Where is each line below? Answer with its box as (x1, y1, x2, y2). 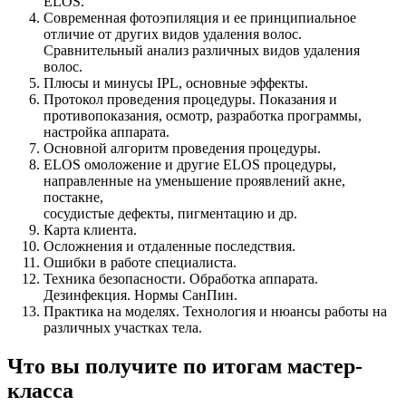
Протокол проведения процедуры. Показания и (43, 92, 337, 108)
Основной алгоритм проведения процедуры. (43, 140, 321, 157)
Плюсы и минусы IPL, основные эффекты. (43, 75, 308, 92)
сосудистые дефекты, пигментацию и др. (43, 206, 297, 222)
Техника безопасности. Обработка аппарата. (43, 271, 318, 287)
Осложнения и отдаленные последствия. (43, 238, 295, 255)
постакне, (43, 189, 103, 206)
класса (7, 379, 73, 403)
